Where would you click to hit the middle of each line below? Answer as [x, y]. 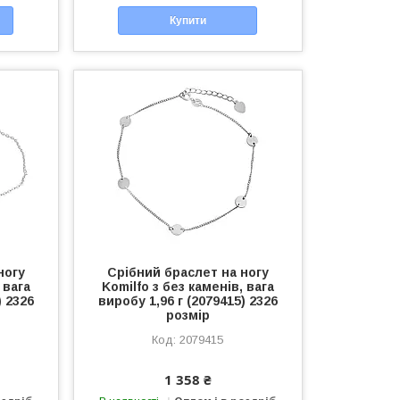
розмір [187, 316]
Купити [187, 20]
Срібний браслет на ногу [187, 273]
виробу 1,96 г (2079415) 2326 [187, 301]
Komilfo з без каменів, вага [187, 287]
